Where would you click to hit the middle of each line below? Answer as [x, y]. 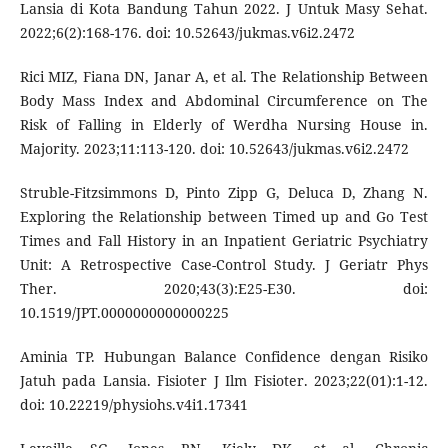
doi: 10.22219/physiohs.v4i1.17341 [133, 405]
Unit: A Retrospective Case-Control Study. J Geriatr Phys [224, 265]
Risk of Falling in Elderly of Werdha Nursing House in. [224, 125]
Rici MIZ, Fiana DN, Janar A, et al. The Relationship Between [224, 77]
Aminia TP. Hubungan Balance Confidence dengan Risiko [224, 357]
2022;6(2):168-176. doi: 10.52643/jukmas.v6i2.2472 [187, 33]
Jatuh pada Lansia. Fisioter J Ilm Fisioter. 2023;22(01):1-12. [224, 381]
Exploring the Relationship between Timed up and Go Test [224, 217]
